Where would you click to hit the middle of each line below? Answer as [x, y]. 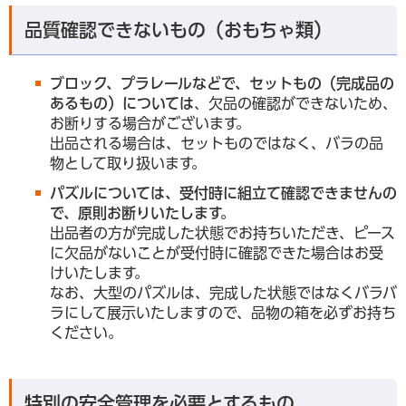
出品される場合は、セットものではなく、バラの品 [217, 144]
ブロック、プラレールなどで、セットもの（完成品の [222, 84]
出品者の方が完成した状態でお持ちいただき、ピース [222, 233]
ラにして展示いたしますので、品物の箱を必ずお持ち [223, 313]
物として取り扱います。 [128, 164]
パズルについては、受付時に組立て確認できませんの [223, 193]
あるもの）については [122, 104]
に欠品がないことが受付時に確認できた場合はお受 [217, 253]
